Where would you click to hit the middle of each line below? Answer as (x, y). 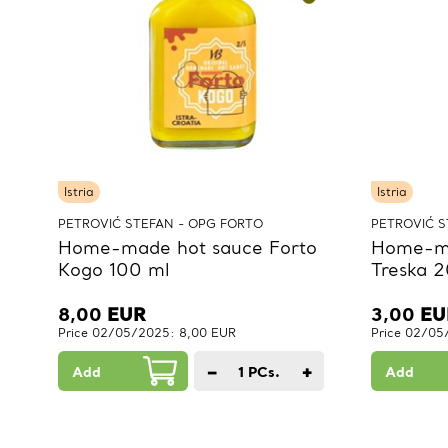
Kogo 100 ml (114, 270)
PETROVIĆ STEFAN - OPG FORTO (160, 224)
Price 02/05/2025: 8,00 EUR (147, 333)
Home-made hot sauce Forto (187, 248)
